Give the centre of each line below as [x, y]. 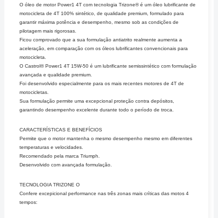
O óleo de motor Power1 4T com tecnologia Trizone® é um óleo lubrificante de [108, 4]
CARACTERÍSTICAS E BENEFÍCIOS [61, 129]
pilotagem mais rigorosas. [48, 31]
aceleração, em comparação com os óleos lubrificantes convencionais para [104, 48]
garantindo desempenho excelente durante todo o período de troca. [97, 109]
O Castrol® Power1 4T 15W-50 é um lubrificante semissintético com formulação [108, 66]
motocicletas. [34, 92]
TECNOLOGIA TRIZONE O [50, 185]
